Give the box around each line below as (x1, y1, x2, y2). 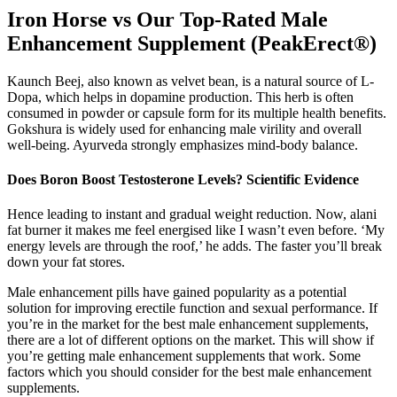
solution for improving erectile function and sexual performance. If (7, 300, 378, 316)
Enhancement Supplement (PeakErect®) (7, 32, 377, 56)
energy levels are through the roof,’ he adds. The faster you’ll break (7, 238, 382, 254)
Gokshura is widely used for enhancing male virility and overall (7, 121, 362, 136)
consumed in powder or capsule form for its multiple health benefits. (7, 105, 386, 121)
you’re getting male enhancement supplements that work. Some (7, 348, 361, 364)
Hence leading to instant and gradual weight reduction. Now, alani (7, 206, 377, 222)
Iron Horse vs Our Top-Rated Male (7, 8, 328, 32)
